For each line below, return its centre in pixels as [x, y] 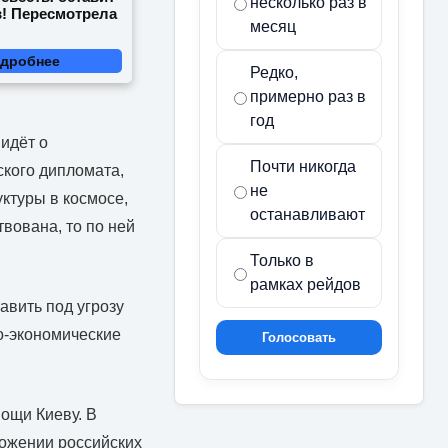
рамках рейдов [305, 284]
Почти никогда [303, 166]
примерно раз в [308, 96]
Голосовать [299, 337]
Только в [282, 260]
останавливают [307, 214]
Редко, [274, 72]
